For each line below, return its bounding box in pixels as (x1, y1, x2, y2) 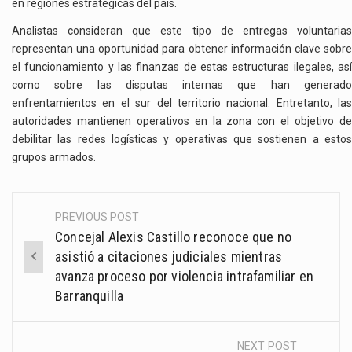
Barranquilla (55, 287, 124, 304)
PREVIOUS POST (55, 210, 140, 223)
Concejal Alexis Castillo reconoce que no (55, 228, 292, 245)
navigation (13, 240, 115, 266)
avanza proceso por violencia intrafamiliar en (55, 267, 314, 284)
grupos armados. (12, 151, 96, 164)
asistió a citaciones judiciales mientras (55, 247, 283, 265)
